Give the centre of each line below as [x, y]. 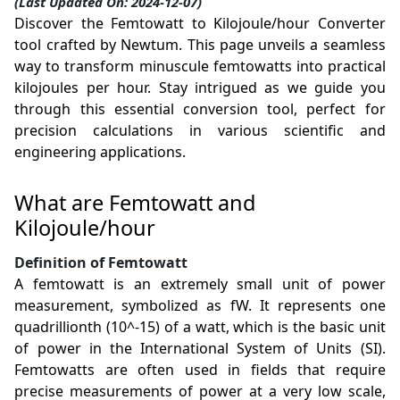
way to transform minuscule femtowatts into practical [200, 67]
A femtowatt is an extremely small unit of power [200, 284]
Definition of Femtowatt [101, 263]
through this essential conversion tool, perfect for [200, 109]
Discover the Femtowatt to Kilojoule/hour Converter [200, 24]
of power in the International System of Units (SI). [200, 349]
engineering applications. [100, 152]
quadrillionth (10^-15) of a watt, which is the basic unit [200, 327]
